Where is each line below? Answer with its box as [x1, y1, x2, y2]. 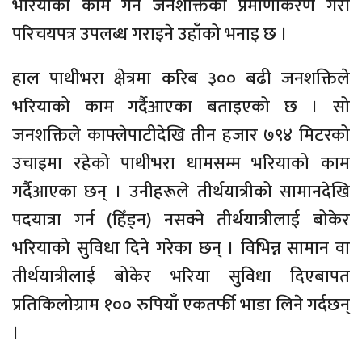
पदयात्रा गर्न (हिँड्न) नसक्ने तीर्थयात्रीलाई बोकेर [12, 205, 350, 235]
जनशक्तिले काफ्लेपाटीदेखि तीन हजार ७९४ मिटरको [12, 120, 350, 150]
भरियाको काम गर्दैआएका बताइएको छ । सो [12, 92, 350, 122]
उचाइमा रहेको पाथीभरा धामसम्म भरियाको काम [12, 149, 350, 179]
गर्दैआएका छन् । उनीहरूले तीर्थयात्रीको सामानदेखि [12, 177, 350, 207]
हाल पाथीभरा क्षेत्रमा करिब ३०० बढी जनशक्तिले [12, 64, 350, 94]
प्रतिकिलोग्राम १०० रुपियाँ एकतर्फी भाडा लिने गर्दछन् [12, 290, 350, 320]
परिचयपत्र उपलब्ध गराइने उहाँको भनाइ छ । [12, 19, 288, 49]
